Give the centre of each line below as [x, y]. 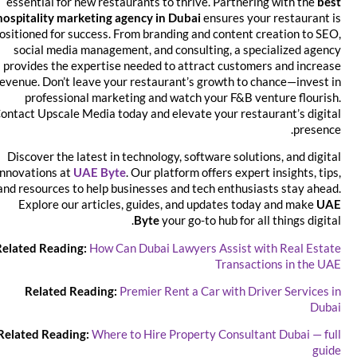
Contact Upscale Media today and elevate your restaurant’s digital [180, 113]
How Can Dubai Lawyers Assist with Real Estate [228, 247]
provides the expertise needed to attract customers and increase [185, 65]
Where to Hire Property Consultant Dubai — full [229, 334]
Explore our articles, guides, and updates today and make [180, 204]
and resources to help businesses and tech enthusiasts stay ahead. [182, 188]
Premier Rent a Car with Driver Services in [243, 291]
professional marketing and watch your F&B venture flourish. [196, 97]
